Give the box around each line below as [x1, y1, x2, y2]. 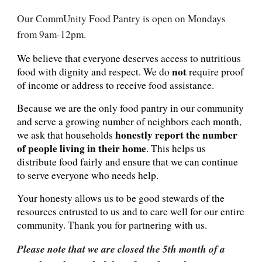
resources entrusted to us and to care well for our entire [17, 204, 245, 218]
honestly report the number [115, 127, 238, 142]
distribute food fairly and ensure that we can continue [17, 154, 239, 168]
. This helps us [146, 141, 206, 155]
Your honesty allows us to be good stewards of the [17, 191, 225, 205]
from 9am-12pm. [17, 27, 90, 41]
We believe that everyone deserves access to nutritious [17, 51, 242, 65]
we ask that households [17, 127, 116, 142]
